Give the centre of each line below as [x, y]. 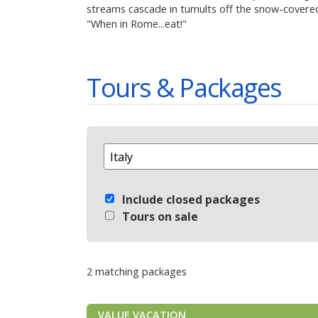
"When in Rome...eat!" [137, 24]
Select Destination [146, 151]
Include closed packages [191, 200]
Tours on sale [160, 217]
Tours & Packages [184, 88]
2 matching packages [137, 272]
